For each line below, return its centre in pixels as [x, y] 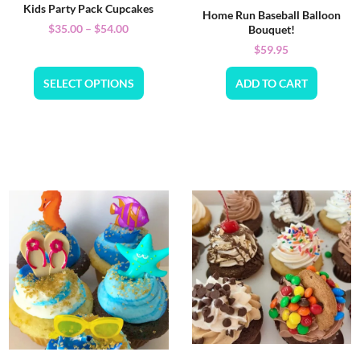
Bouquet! [271, 29]
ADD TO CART [271, 83]
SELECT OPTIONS [88, 83]
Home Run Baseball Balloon [271, 14]
